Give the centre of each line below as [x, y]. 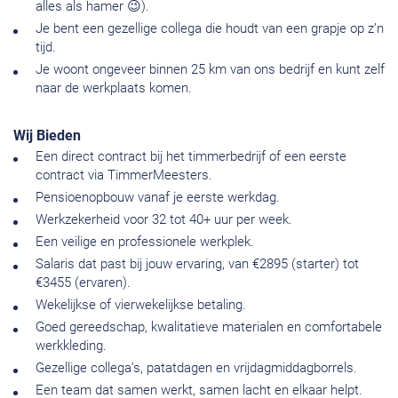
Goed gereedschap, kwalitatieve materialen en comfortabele [209, 327]
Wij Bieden [47, 136]
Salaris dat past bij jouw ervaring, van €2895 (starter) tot [197, 264]
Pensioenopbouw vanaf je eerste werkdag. [158, 198]
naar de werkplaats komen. [114, 88]
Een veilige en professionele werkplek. [145, 242]
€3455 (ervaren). [83, 283]
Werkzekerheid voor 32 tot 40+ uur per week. [164, 220]
